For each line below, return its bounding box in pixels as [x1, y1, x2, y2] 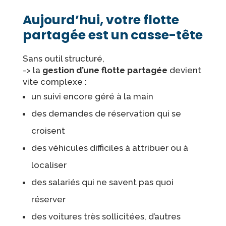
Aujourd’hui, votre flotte [22, 11, 179, 29]
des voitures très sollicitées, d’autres [31, 211, 181, 221]
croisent [31, 125, 65, 136]
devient [167, 65, 201, 75]
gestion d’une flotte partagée [42, 65, 167, 75]
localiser [31, 159, 67, 170]
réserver [31, 194, 66, 204]
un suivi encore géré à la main [31, 91, 153, 101]
